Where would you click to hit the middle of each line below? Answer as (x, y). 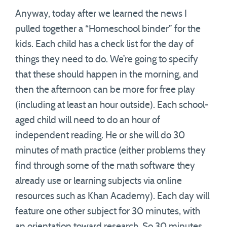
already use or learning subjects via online (99, 181)
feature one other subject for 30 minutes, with (108, 212)
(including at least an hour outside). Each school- (112, 105)
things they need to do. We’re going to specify (107, 60)
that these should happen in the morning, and (107, 75)
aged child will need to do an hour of (88, 120)
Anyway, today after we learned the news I (101, 14)
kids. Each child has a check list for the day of (104, 44)
